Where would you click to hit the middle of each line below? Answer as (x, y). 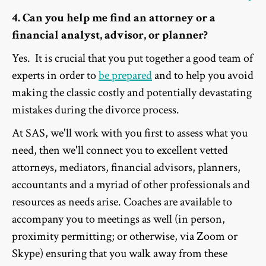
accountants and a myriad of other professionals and (131, 185)
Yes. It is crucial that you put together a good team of (132, 58)
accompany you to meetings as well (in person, (118, 219)
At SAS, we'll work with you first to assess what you (130, 133)
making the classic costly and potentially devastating (132, 93)
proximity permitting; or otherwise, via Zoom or (125, 237)
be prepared (125, 76)
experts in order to (55, 76)
